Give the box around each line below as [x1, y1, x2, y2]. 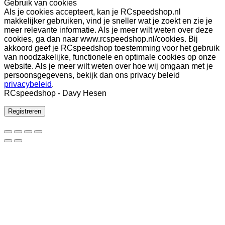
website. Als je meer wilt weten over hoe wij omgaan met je [4, 61, 213, 70]
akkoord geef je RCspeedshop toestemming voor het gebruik [4, 43, 219, 52]
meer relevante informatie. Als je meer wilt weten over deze [4, 25, 213, 34]
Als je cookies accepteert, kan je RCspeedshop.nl [4, 7, 181, 16]
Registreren [8, 107, 41, 115]
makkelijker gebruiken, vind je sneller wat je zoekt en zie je [4, 16, 212, 25]
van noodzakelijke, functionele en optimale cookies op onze [4, 52, 216, 61]
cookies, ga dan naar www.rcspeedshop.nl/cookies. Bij [4, 34, 198, 43]
